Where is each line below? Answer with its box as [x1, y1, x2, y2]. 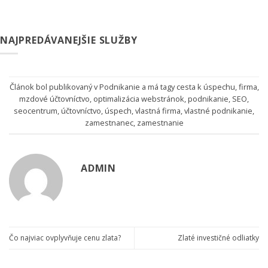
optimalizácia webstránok [93, 93, 184, 105]
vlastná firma [135, 105, 181, 117]
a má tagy [139, 81, 176, 93]
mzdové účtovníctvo [19, 93, 90, 105]
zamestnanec [84, 117, 133, 129]
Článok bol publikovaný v [9, 81, 99, 93]
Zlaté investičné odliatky [178, 233, 259, 243]
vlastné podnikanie [184, 105, 252, 117]
